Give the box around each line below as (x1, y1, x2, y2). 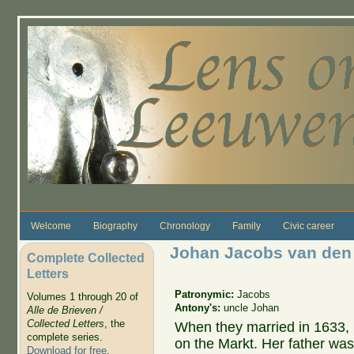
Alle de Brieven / (26, 304, 103, 317)
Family (232, 220, 261, 232)
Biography (92, 220, 137, 232)
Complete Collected (26, 250, 145, 265)
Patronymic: (175, 288, 238, 300)
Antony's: (175, 301, 224, 314)
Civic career (282, 220, 334, 232)
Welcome (30, 220, 71, 232)
